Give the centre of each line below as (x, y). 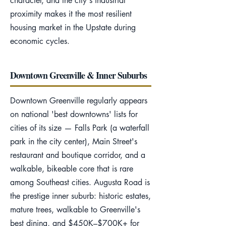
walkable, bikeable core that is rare (72, 169)
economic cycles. (40, 41)
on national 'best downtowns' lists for (74, 114)
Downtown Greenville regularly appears (79, 101)
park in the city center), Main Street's (74, 142)
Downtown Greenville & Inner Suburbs (79, 75)
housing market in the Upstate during (73, 27)
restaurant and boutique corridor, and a (78, 155)
